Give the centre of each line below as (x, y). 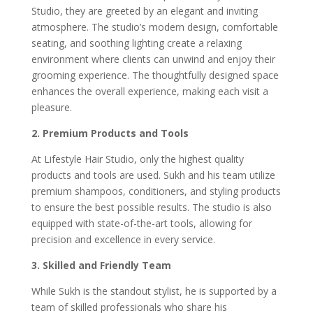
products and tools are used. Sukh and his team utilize (153, 175)
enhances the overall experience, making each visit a (150, 91)
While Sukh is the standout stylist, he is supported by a (154, 291)
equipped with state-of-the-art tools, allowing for (141, 223)
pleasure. (51, 107)
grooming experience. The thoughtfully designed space (155, 75)
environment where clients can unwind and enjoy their (153, 59)
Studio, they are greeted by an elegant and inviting (144, 10)
